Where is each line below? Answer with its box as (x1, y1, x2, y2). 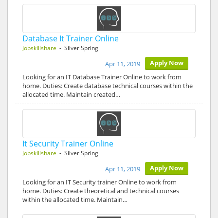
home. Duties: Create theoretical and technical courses (22, 186, 179, 195)
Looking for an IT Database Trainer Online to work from (22, 73, 182, 81)
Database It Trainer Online (22, 33, 119, 44)
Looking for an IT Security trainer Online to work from (22, 178, 177, 186)
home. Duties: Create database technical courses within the (22, 81, 193, 90)
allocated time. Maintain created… (22, 90, 120, 99)
